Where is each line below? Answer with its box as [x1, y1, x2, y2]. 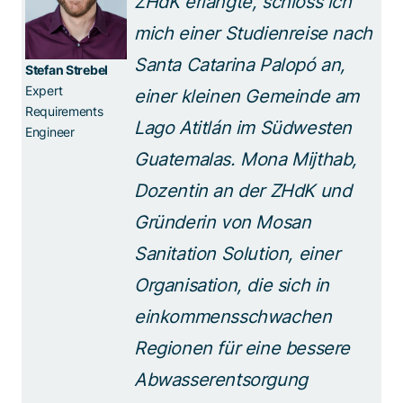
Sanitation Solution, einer [134, 243, 340, 264]
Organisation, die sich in [134, 274, 330, 296]
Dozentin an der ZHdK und [134, 180, 352, 201]
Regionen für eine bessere [134, 337, 351, 359]
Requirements [25, 103, 103, 119]
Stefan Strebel [25, 61, 109, 77]
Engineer [25, 123, 75, 139]
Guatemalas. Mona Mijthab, [134, 148, 358, 170]
